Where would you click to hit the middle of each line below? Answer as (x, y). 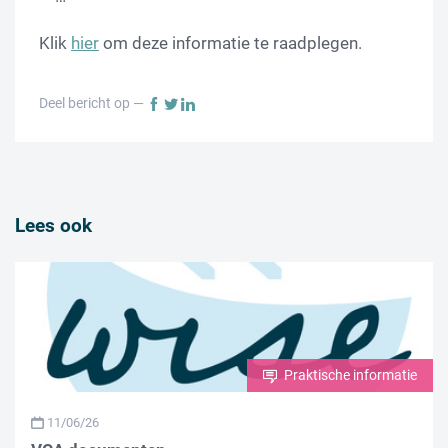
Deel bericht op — (93, 103)
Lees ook (53, 226)
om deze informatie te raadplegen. (230, 43)
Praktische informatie (349, 375)
